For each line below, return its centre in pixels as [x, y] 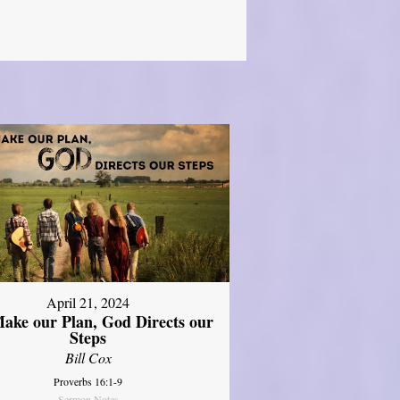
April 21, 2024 [88, 303]
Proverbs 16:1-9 [88, 382]
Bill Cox [88, 358]
